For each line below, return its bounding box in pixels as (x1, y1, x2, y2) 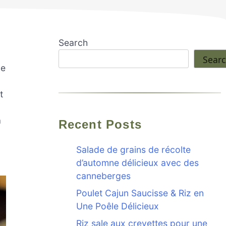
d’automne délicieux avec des (76, 157, 199, 168)
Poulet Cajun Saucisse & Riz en (76, 187, 204, 198)
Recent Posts (67, 117, 142, 131)
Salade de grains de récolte (76, 144, 191, 155)
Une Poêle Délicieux (76, 200, 159, 211)
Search (58, 37, 88, 48)
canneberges (76, 170, 131, 181)
